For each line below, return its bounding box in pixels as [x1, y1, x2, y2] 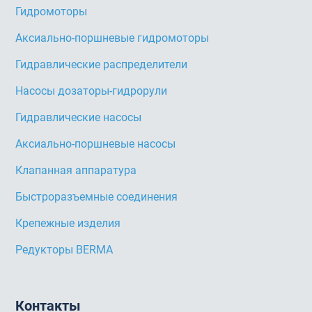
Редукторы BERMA [15, 242, 114, 256]
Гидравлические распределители [15, 57, 188, 71]
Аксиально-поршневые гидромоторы [15, 31, 210, 45]
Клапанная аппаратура [15, 163, 137, 177]
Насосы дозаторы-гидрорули [15, 84, 168, 97]
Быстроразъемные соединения [15, 189, 178, 203]
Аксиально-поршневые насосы [15, 136, 176, 150]
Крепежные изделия [15, 216, 121, 230]
